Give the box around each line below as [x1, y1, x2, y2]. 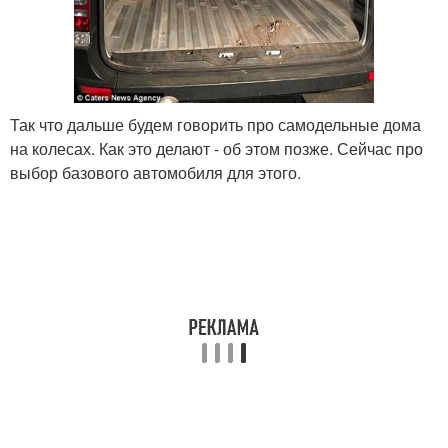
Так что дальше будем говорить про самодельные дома [10, 113, 421, 137]
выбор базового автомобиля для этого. [10, 161, 301, 185]
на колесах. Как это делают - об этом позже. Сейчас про [10, 137, 423, 161]
